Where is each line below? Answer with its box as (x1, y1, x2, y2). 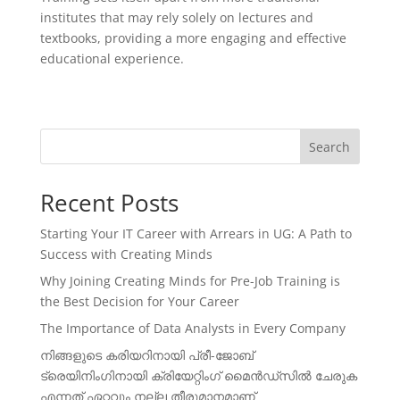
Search (309, 137, 351, 155)
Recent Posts (39, 187, 179, 219)
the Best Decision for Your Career (39, 293, 239, 310)
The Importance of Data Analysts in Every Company (39, 320, 346, 337)
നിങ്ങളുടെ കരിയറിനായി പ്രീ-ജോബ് (39, 346, 254, 363)
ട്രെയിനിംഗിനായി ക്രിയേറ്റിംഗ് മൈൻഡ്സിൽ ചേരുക (39, 367, 357, 384)
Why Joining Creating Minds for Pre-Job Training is (39, 272, 340, 289)
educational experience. (39, 50, 184, 67)
